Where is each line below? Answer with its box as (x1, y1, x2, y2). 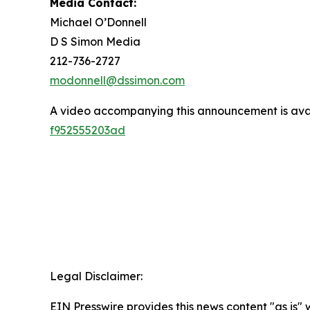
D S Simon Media (50, 35, 140, 48)
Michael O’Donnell (50, 15, 147, 29)
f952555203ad (50, 123, 125, 137)
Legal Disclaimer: (50, 269, 143, 283)
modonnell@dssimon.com (50, 73, 185, 87)
